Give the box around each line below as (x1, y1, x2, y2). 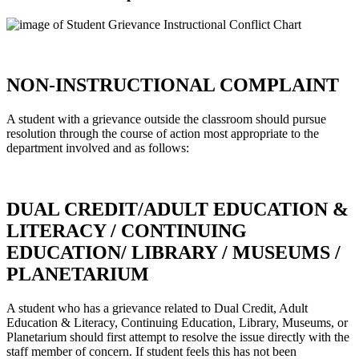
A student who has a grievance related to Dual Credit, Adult (6, 301, 308, 316)
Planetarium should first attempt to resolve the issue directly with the (6, 330, 349, 345)
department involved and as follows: (6, 141, 189, 155)
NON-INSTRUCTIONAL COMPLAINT (6, 75, 339, 96)
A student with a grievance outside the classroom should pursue (6, 112, 326, 127)
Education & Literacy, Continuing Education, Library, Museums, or (6, 316, 348, 330)
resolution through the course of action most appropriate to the (6, 127, 319, 141)
